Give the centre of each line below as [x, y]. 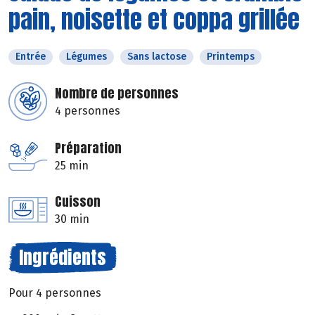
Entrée [31, 57]
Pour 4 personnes [55, 293]
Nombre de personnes [117, 94]
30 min [72, 219]
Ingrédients [63, 258]
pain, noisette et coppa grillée [154, 20]
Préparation [88, 148]
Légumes [86, 57]
